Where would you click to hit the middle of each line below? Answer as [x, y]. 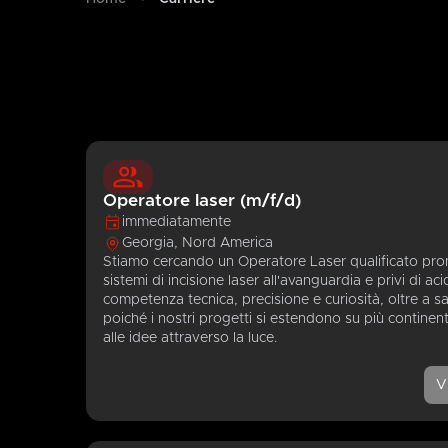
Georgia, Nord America [198, 243]
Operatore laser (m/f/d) [202, 201]
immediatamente [177, 221]
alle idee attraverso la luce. [190, 338]
